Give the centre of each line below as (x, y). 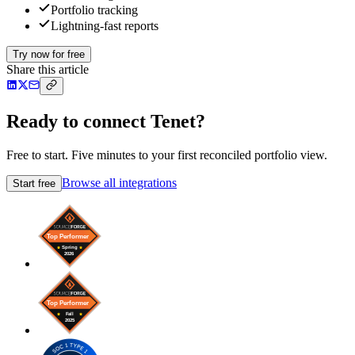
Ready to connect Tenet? (106, 122)
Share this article (48, 70)
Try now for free (49, 55)
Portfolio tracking (94, 10)
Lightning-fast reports (105, 26)
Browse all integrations (119, 183)
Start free (34, 184)
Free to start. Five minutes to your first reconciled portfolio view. (167, 155)
